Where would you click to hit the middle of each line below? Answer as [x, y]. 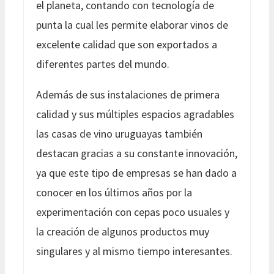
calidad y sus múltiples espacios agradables [135, 114]
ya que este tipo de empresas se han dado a [136, 172]
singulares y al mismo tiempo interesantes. [134, 251]
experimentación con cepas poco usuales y [133, 212]
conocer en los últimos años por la [114, 192]
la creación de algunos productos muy [123, 231]
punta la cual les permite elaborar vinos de [132, 24]
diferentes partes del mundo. [103, 64]
